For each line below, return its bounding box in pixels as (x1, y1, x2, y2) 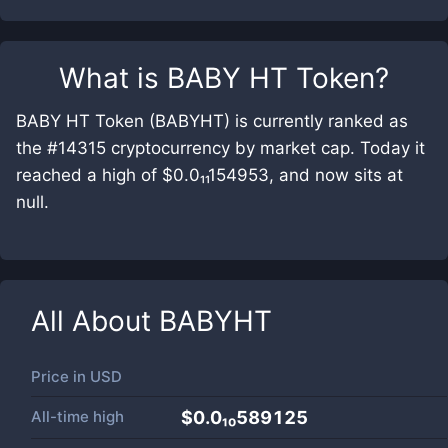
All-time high (31, 407, 124, 426)
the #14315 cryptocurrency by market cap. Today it (16, 138, 425, 158)
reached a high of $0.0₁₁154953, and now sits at (16, 165, 403, 185)
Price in (31, 367, 90, 386)
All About (31, 304, 159, 338)
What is (59, 61, 167, 95)
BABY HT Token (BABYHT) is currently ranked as (16, 111, 408, 131)
